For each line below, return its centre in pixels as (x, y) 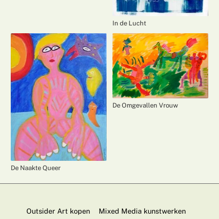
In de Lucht (129, 23)
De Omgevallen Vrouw (145, 106)
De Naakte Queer (36, 168)
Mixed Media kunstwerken (142, 211)
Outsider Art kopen (58, 211)
